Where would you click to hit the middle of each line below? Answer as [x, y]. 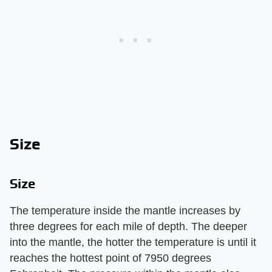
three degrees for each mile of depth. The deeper [128, 226]
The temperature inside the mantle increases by [125, 211]
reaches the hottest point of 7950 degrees [110, 258]
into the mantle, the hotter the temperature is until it [133, 242]
